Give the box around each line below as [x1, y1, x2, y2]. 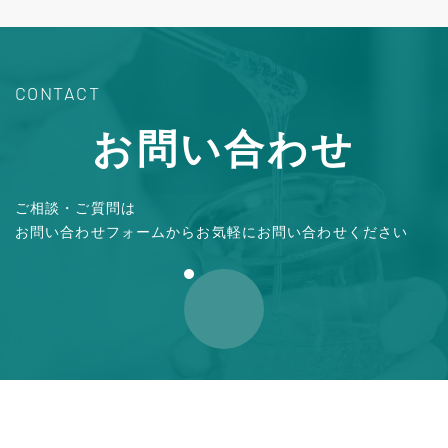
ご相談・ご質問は [15, 199, 136, 216]
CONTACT [15, 81, 101, 104]
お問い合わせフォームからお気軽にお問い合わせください [15, 223, 409, 240]
